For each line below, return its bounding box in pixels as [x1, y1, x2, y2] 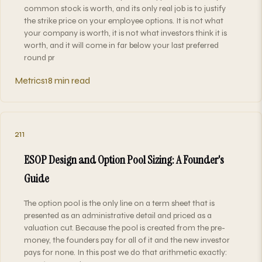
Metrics [15, 74, 45, 86]
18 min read [45, 74, 90, 86]
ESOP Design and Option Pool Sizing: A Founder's [24, 151, 224, 167]
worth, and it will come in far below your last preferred [24, 40, 219, 50]
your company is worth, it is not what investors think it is [24, 27, 227, 38]
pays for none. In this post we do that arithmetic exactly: [24, 247, 227, 257]
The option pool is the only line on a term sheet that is [24, 198, 215, 208]
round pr [24, 52, 55, 63]
